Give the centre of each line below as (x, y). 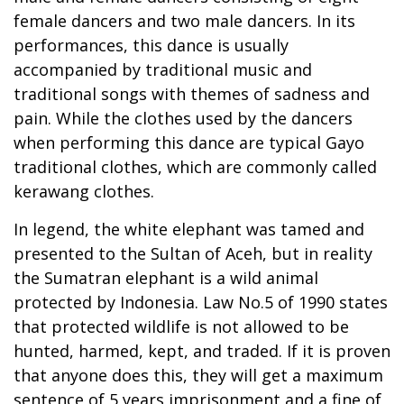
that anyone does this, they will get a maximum (198, 375)
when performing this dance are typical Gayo (189, 142)
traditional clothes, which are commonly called (195, 166)
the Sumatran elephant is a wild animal (166, 277)
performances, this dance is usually (151, 45)
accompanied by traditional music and (163, 69)
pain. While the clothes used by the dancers (183, 118)
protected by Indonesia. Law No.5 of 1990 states (201, 302)
